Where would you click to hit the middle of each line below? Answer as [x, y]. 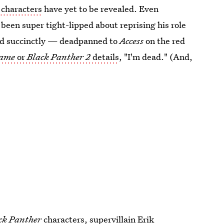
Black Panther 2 [60, 56]
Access [133, 40]
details [106, 56]
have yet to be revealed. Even [100, 8]
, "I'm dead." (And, [156, 56]
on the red [165, 40]
